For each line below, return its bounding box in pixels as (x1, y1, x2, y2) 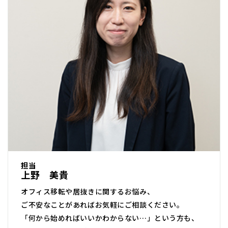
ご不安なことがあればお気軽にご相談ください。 (21, 199, 184, 210)
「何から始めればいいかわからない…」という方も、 (21, 213, 199, 223)
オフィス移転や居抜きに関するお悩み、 (21, 186, 155, 197)
